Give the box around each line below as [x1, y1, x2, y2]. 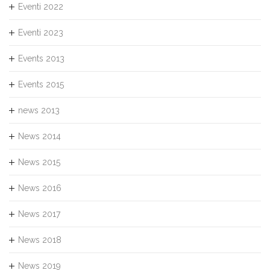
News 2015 [18, 157, 60, 167]
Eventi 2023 [18, 27, 63, 37]
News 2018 [18, 234, 61, 245]
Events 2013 [18, 53, 64, 63]
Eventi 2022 [18, 1, 63, 11]
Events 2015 [18, 79, 64, 89]
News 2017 [18, 209, 60, 219]
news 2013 [18, 105, 60, 115]
